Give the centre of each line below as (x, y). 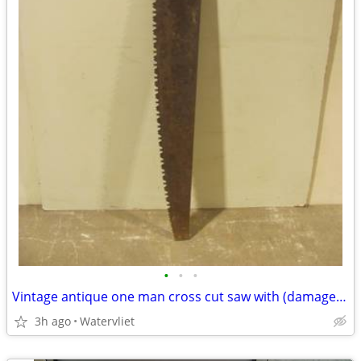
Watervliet (107, 321)
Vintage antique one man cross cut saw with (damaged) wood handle (341, 297)
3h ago (53, 321)
